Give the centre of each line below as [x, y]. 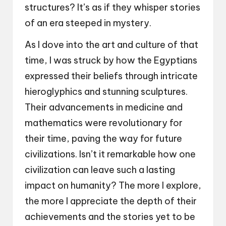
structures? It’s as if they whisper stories [112, 8]
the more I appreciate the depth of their [111, 201]
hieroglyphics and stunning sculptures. [106, 92]
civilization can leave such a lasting [100, 170]
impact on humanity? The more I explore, [113, 186]
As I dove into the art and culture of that [111, 45]
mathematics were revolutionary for [104, 123]
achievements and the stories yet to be [110, 217]
